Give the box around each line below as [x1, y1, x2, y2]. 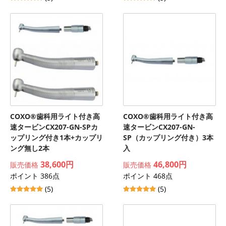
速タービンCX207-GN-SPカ [10, 122, 98, 132]
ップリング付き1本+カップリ [10, 133, 103, 142]
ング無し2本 [10, 143, 49, 153]
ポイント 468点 [123, 171, 173, 181]
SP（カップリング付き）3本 [123, 133, 213, 142]
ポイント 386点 [10, 171, 60, 181]
